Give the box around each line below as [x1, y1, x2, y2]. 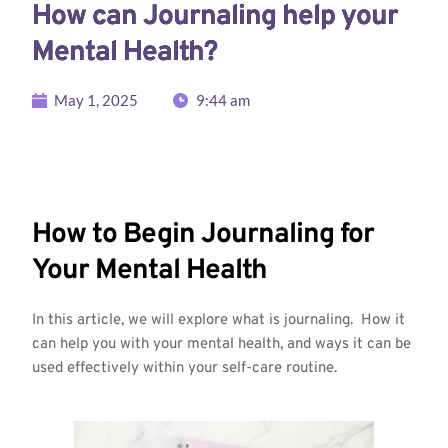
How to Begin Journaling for [31, 216, 374, 253]
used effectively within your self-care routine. [31, 358, 337, 378]
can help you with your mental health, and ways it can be [31, 334, 411, 354]
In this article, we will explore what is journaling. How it [31, 310, 405, 330]
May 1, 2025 [54, 90, 139, 109]
